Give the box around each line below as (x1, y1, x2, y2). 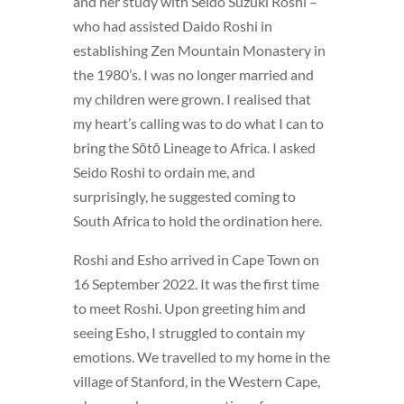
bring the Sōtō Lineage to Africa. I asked (72, 139, 316, 157)
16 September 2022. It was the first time (72, 275, 319, 293)
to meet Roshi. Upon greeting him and (72, 299, 306, 317)
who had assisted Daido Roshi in (72, 17, 272, 35)
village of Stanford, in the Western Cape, (72, 372, 320, 390)
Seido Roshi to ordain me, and (72, 163, 255, 181)
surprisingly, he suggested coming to (72, 188, 296, 206)
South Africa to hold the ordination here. (72, 212, 322, 230)
